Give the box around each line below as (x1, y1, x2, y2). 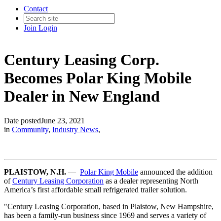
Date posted (4, 116, 41, 125)
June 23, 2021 (41, 116, 85, 125)
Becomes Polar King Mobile (4, 69, 191, 87)
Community (12, 125, 48, 134)
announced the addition (138, 167, 213, 176)
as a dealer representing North (104, 176, 198, 185)
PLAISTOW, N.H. (4, 167, 66, 176)
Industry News (52, 125, 98, 134)
